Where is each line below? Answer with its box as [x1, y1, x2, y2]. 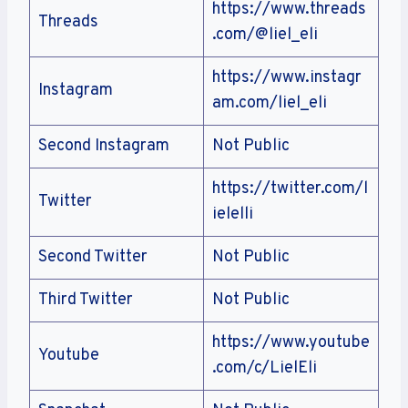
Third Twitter [38, 290, 133, 311]
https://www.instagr [212, 67, 362, 89]
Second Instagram [38, 136, 169, 158]
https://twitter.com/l [212, 178, 368, 200]
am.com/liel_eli [212, 93, 327, 115]
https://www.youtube [212, 332, 370, 354]
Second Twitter [38, 247, 148, 269]
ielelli [212, 204, 253, 226]
